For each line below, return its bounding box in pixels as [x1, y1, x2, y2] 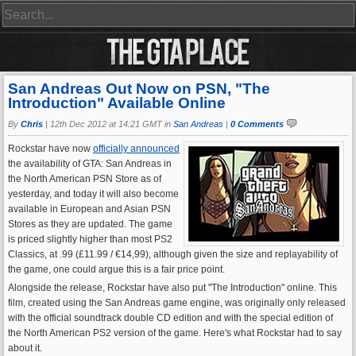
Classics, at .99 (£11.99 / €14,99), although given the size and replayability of [8, 249, 338, 260]
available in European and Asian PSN [8, 203, 171, 215]
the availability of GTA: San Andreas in [8, 158, 172, 169]
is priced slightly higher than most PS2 [8, 234, 172, 245]
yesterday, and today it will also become [8, 188, 179, 199]
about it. [8, 342, 42, 354]
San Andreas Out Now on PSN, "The [8, 80, 270, 97]
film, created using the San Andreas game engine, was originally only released [8, 297, 346, 308]
